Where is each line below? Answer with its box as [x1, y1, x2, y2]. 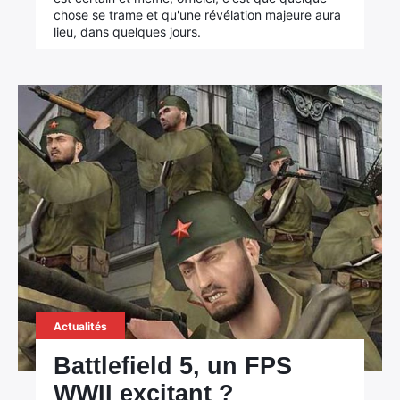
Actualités [54, 320, 108, 333]
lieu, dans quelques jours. [54, 24, 202, 39]
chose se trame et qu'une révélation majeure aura [54, 7, 342, 22]
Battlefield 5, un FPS [54, 353, 293, 379]
